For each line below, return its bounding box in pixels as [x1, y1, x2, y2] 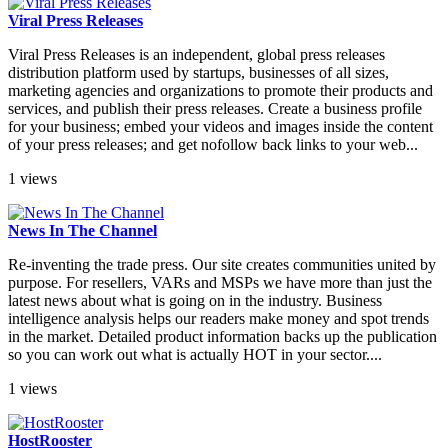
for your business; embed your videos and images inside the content [8, 118, 433, 136]
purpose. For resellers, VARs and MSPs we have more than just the [8, 274, 432, 292]
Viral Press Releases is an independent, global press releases [8, 46, 385, 64]
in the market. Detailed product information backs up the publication [8, 328, 437, 346]
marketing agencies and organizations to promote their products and [8, 82, 433, 100]
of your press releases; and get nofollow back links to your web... [8, 136, 418, 154]
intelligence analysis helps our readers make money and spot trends [8, 310, 429, 328]
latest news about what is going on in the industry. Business [8, 292, 382, 310]
